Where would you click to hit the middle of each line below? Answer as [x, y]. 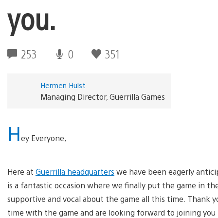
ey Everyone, [44, 138]
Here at [21, 171]
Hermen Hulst [63, 85]
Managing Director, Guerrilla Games [102, 96]
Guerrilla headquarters [75, 171]
